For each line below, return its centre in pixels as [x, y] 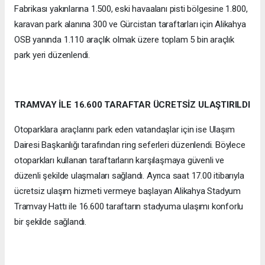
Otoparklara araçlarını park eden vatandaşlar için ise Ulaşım [125, 130]
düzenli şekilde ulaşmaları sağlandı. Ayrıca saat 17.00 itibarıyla [129, 176]
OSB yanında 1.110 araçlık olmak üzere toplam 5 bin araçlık [124, 40]
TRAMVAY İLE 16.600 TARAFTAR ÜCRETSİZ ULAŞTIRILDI [132, 105]
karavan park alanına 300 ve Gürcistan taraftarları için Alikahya [130, 25]
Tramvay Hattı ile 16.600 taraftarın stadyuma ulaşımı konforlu [129, 207]
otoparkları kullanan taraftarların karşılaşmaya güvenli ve [119, 161]
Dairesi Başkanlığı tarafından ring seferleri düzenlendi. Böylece [130, 145]
